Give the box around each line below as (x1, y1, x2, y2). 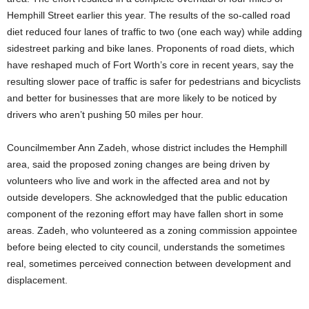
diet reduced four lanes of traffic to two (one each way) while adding (7, 26, 302, 38)
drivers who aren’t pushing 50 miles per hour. (7, 109, 203, 121)
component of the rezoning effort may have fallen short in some (7, 208, 283, 220)
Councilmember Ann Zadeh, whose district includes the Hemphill (7, 142, 287, 154)
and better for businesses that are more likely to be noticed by (7, 92, 277, 104)
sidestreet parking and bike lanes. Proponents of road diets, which (7, 43, 295, 54)
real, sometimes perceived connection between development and (7, 258, 291, 270)
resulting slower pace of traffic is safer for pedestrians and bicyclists (7, 76, 301, 88)
